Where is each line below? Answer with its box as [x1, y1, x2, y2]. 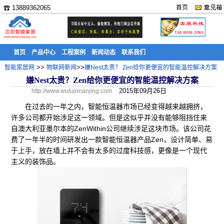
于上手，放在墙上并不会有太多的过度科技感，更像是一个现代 [11, 146, 207, 154]
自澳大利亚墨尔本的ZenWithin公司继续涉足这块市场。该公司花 [11, 124, 211, 132]
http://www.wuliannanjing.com [31, 87, 112, 94]
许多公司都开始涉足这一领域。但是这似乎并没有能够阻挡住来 [11, 113, 207, 121]
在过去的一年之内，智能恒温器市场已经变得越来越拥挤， [11, 102, 207, 110]
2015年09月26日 [119, 87, 166, 94]
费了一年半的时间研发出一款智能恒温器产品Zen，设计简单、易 [11, 135, 213, 143]
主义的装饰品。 [11, 157, 60, 165]
